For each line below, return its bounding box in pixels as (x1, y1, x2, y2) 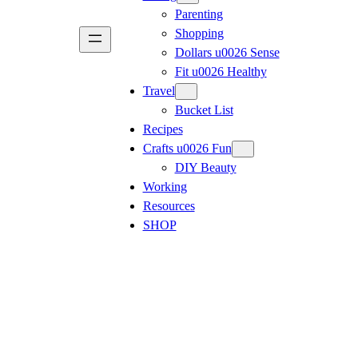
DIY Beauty (174, 161, 237, 176)
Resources (142, 199, 195, 214)
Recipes (142, 122, 183, 137)
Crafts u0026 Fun (142, 141, 232, 157)
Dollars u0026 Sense (174, 46, 280, 61)
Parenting (174, 7, 223, 22)
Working (142, 180, 187, 195)
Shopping (174, 26, 224, 42)
